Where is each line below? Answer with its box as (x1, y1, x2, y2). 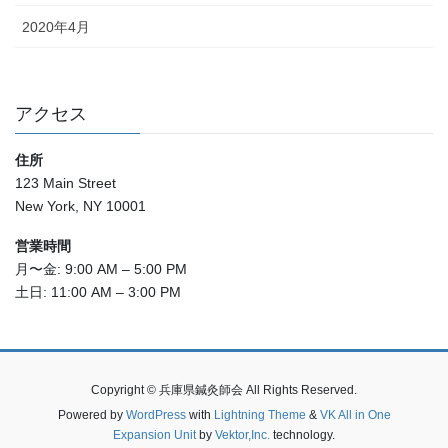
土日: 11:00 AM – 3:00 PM (15, 284, 181, 301)
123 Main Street (15, 175, 116, 192)
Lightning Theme (213, 408, 306, 423)
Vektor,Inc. (215, 428, 270, 443)
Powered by (57, 408, 126, 423)
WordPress (125, 408, 186, 423)
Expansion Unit (113, 428, 196, 443)
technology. (270, 428, 335, 443)
